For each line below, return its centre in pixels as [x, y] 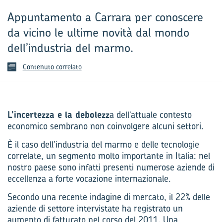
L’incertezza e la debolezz [58, 115]
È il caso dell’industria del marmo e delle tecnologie [103, 144]
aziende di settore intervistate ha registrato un [95, 208]
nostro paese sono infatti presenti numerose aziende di [111, 167]
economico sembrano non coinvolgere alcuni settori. [106, 126]
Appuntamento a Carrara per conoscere [105, 17]
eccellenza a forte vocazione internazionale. [89, 179]
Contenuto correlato [52, 67]
